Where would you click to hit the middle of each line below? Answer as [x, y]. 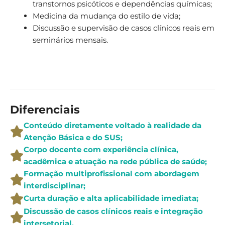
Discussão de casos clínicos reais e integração [113, 211]
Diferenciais [45, 109]
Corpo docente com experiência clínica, [101, 149]
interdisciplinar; [54, 185]
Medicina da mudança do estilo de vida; [106, 16]
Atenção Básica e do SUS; [73, 137]
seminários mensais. [70, 40]
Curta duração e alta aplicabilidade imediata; [111, 198]
